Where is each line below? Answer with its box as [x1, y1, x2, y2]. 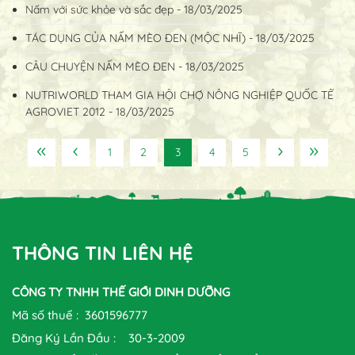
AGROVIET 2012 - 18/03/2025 [25, 104, 174, 119]
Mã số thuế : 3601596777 [12, 307, 147, 323]
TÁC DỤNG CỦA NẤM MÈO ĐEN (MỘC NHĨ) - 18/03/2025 [25, 30, 315, 45]
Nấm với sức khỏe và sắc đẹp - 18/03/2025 [25, 2, 242, 17]
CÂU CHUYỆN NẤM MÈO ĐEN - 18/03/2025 [25, 59, 244, 74]
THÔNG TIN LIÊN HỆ [12, 240, 193, 265]
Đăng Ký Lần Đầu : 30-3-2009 [12, 330, 185, 345]
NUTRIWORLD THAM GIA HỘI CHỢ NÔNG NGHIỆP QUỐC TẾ [25, 87, 334, 102]
